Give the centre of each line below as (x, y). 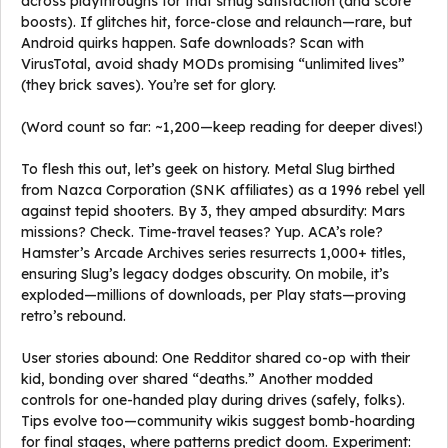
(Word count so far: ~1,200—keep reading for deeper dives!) (222, 127)
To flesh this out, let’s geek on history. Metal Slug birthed (208, 169)
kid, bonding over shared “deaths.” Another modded (197, 379)
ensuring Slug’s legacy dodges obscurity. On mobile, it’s (205, 274)
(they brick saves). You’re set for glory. (148, 85)
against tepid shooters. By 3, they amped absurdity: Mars (213, 211)
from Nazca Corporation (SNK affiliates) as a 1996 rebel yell (223, 190)
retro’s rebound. (73, 316)
